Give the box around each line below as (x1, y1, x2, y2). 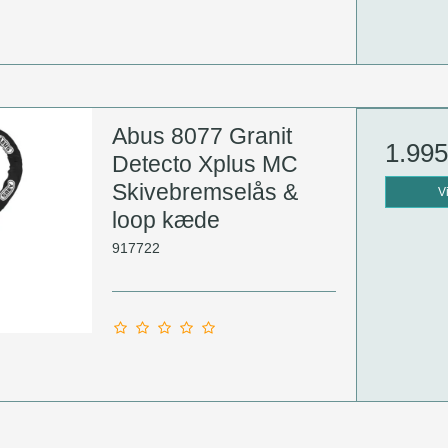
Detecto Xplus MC (111, 151, 298, 178)
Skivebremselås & (111, 179, 298, 206)
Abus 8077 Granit (111, 123, 292, 150)
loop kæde (111, 207, 220, 234)
